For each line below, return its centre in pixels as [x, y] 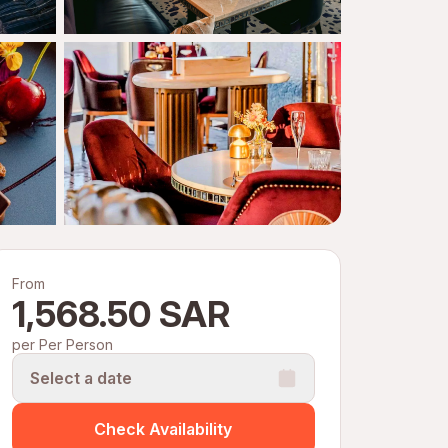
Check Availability [163, 428]
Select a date [80, 377]
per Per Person [62, 344]
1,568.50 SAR [120, 314]
